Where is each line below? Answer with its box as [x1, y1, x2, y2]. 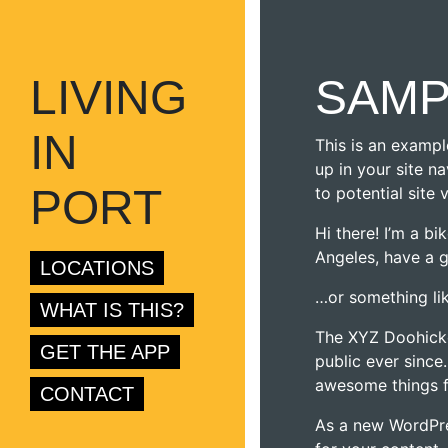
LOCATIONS [40, 257, 154, 279]
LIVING [30, 71, 187, 124]
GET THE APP [40, 341, 170, 363]
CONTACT [40, 383, 134, 405]
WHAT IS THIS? [40, 299, 184, 321]
